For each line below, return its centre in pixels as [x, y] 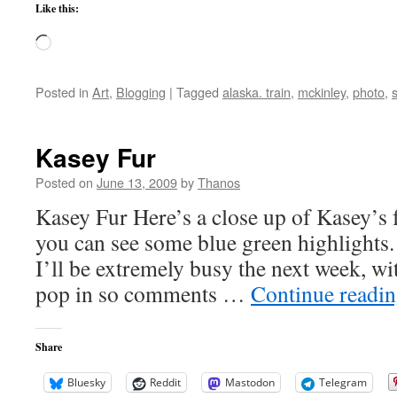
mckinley [322, 92]
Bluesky [86, 382]
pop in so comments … [143, 293]
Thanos [219, 182]
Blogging [141, 92]
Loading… [81, 44]
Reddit [165, 382]
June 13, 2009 [137, 182]
